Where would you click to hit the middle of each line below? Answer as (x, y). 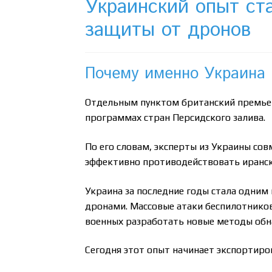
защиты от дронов (168, 30)
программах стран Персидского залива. (175, 118)
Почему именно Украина (175, 74)
